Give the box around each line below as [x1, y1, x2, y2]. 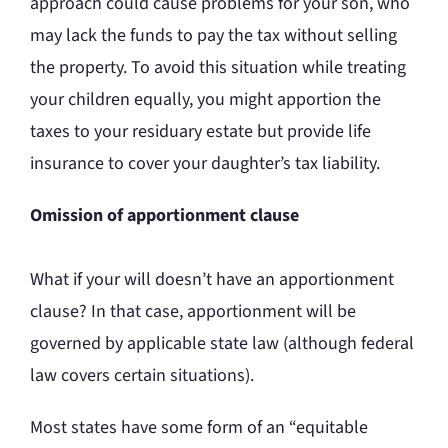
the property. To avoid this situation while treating [30, 55, 406, 81]
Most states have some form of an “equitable [30, 415, 368, 441]
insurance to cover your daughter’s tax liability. [30, 151, 380, 177]
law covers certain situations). [30, 363, 254, 389]
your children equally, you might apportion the [30, 87, 381, 113]
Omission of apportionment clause [30, 203, 299, 229]
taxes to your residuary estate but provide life [30, 119, 371, 145]
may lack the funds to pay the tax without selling [30, 23, 397, 49]
